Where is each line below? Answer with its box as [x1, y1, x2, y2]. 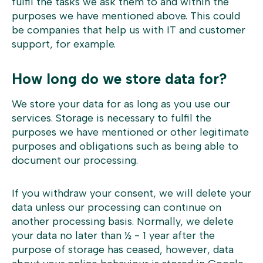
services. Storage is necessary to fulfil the [12, 112, 211, 124]
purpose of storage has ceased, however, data [12, 243, 234, 256]
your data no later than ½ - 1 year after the [12, 229, 215, 242]
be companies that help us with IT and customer [12, 23, 245, 36]
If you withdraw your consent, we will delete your [12, 187, 251, 200]
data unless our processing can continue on [12, 201, 221, 214]
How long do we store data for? [12, 70, 227, 87]
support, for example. [12, 38, 116, 50]
